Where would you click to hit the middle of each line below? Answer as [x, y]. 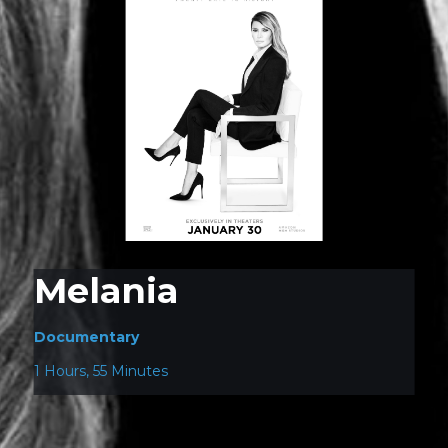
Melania [105, 290]
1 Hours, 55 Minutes [100, 370]
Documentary [86, 336]
